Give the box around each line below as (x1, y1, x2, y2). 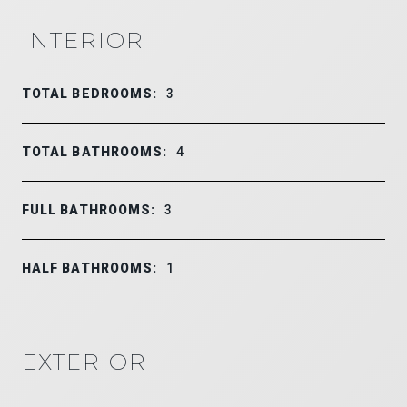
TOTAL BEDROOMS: (22, 85, 158, 101)
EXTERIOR (22, 348, 147, 375)
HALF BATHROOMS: (22, 260, 158, 275)
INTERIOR (22, 26, 144, 54)
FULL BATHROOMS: (22, 202, 156, 217)
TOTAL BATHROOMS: (22, 144, 168, 159)
